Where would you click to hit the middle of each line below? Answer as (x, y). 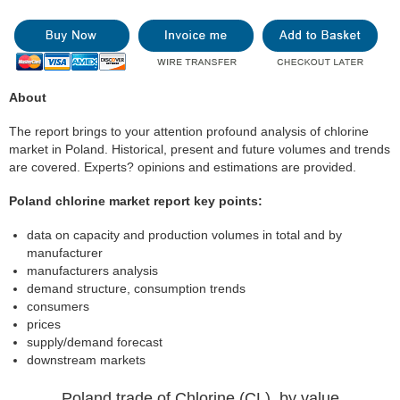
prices (44, 324)
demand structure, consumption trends (136, 288)
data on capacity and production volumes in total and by (184, 235)
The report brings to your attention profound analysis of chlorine (189, 131)
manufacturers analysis (92, 271)
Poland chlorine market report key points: (136, 201)
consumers (58, 306)
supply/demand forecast (95, 342)
